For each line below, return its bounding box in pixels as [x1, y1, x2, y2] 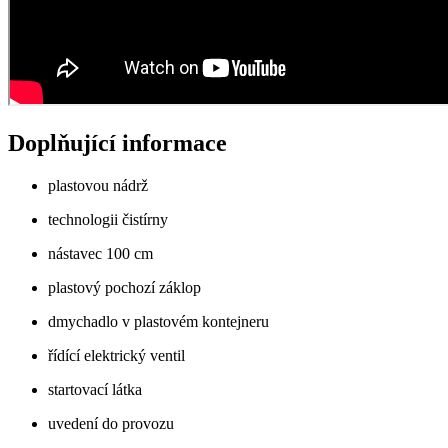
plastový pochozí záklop [48, 279, 201, 296]
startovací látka [48, 381, 142, 398]
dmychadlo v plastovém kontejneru [48, 313, 269, 330]
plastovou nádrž [48, 177, 148, 194]
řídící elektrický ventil [48, 347, 185, 364]
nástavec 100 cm [48, 245, 153, 262]
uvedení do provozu [48, 415, 174, 432]
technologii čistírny [48, 211, 168, 228]
